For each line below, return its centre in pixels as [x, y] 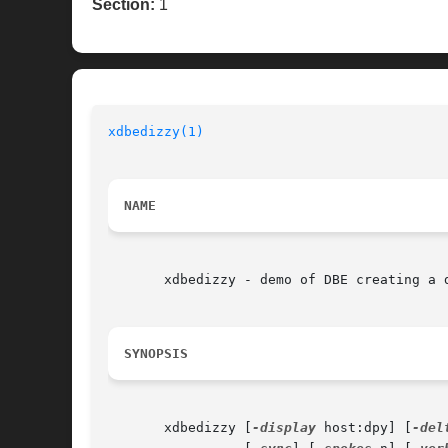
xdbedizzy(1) [156, 132]
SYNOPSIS [156, 354]
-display [284, 428]
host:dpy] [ [364, 428]
